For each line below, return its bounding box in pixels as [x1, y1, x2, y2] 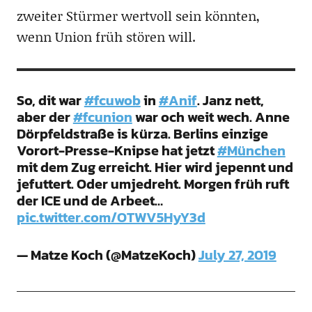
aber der [16, 106, 73, 127]
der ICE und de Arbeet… [16, 189, 163, 211]
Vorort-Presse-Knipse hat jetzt [16, 139, 217, 161]
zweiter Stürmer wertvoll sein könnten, [16, 6, 260, 25]
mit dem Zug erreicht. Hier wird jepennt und [16, 156, 293, 178]
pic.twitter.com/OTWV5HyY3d [16, 206, 205, 228]
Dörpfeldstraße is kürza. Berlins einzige [16, 123, 268, 144]
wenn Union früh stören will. [16, 26, 196, 46]
